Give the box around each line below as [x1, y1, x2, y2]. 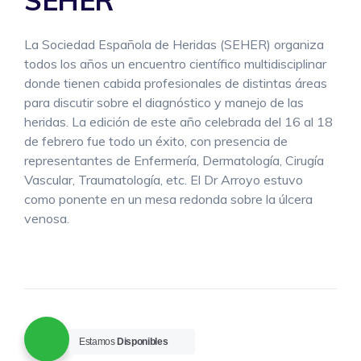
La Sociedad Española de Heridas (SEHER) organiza [24, 36, 324, 52]
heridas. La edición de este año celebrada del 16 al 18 [24, 114, 333, 130]
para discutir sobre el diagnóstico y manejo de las [24, 94, 304, 110]
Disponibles [117, 336, 168, 347]
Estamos [79, 336, 118, 347]
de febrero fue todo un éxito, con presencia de [24, 133, 288, 149]
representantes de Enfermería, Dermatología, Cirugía [24, 152, 324, 168]
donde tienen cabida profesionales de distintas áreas [24, 75, 327, 91]
